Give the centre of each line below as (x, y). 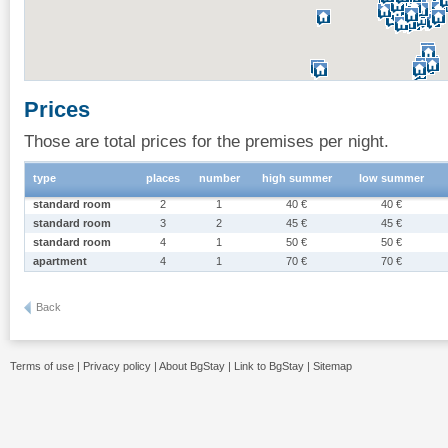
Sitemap (332, 366)
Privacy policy (117, 366)
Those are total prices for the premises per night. (206, 141)
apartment (60, 261)
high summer (297, 178)
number (219, 178)
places (163, 178)
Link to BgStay (269, 366)
